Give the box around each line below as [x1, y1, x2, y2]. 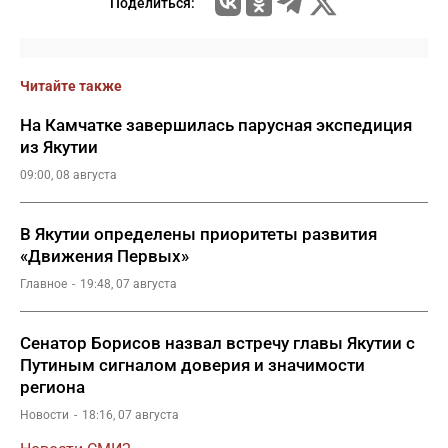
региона [20, 376, 85, 397]
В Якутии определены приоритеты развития [20, 223, 377, 244]
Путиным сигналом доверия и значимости [20, 354, 365, 375]
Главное [20, 276, 67, 291]
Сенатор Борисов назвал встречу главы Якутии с [20, 332, 415, 353]
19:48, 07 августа [80, 276, 177, 291]
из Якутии [20, 136, 98, 157]
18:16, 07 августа [82, 407, 179, 422]
